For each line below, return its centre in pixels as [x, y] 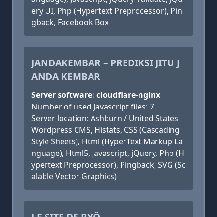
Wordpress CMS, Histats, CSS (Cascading [106, 130]
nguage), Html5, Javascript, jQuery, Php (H [108, 153]
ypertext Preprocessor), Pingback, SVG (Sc [108, 165]
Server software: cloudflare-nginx [96, 95]
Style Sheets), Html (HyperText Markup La [107, 141]
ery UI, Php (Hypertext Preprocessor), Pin [107, 11]
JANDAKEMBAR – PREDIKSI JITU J [106, 63]
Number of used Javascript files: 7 [93, 107]
